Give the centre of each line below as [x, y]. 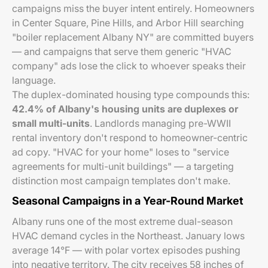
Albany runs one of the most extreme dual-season [122, 221]
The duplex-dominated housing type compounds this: [131, 95]
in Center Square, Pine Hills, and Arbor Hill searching [128, 23]
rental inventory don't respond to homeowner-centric [130, 138]
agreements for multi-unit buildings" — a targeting [123, 166]
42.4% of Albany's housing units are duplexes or [125, 109]
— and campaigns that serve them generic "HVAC [122, 51]
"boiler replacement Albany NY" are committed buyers [133, 37]
